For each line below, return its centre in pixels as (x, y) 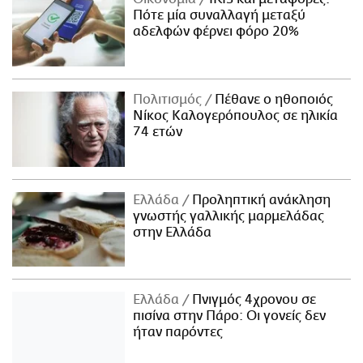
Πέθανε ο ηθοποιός (273, 99)
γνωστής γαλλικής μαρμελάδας (229, 216)
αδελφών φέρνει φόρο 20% (216, 31)
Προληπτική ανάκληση (260, 200)
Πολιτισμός (169, 99)
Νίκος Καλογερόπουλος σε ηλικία (236, 115)
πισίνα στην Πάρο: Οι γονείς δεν (230, 316)
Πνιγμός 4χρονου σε (253, 300)
